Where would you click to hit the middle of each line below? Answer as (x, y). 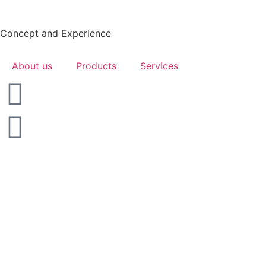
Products (96, 66)
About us (32, 66)
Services (159, 66)
